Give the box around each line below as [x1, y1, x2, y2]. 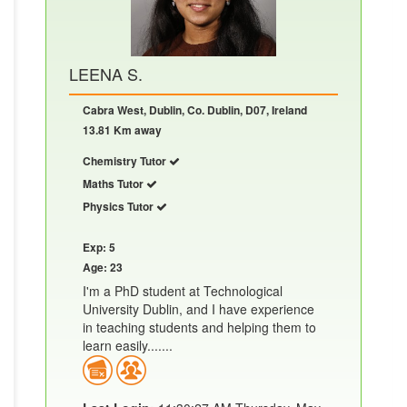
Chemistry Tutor [83, 152, 169, 169]
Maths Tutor [83, 174, 146, 192]
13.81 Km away [83, 121, 162, 138]
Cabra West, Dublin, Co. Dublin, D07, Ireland [83, 101, 307, 118]
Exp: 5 [83, 238, 115, 255]
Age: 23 [83, 258, 123, 275]
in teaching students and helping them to [83, 317, 316, 336]
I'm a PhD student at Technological [83, 281, 283, 300]
